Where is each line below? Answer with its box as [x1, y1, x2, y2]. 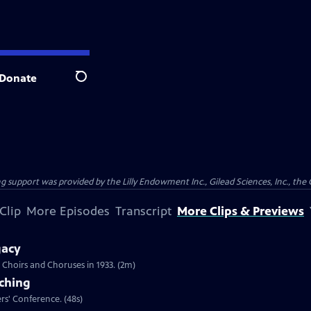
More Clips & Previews [177, 203, 304, 219]
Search [75, 77, 109, 91]
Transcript [115, 203, 171, 219]
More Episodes [26, 203, 110, 219]
